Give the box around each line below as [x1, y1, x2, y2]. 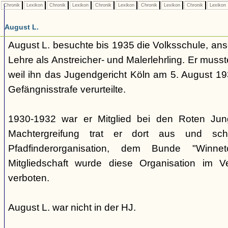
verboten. [8, 173, 49, 183]
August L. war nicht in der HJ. [8, 202, 136, 213]
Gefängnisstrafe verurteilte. [8, 84, 126, 95]
